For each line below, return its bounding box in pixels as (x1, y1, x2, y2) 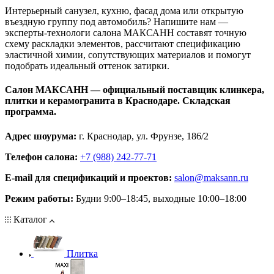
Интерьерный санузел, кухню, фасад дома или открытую (5, 6, 243, 17)
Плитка (67, 248, 98, 259)
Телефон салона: (5, 151, 78, 162)
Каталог (11, 213, 50, 224)
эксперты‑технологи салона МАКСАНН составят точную (5, 28, 246, 39)
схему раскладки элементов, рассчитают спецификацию (5, 39, 240, 50)
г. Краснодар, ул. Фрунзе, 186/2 (76, 130, 209, 141)
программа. (5, 106, 56, 117)
